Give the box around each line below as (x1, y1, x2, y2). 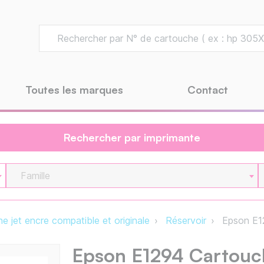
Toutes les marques (25, 83, 123, 97)
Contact (187, 83, 228, 97)
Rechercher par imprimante (64, 131, 200, 144)
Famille (21, 170, 51, 182)
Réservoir (166, 214, 206, 227)
